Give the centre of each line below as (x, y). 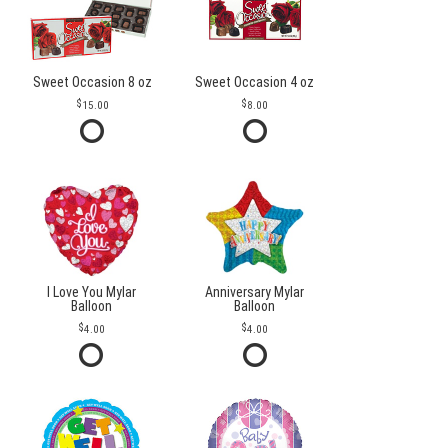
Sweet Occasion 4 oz (255, 82)
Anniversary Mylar (255, 292)
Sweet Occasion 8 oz (92, 82)
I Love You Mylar (91, 292)
